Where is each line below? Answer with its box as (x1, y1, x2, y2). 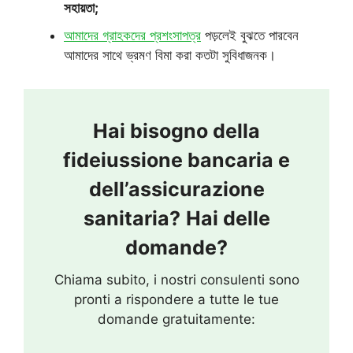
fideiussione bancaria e (63, 147, 290, 172)
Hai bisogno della (93, 118, 260, 143)
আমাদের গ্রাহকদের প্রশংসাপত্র (64, 27, 201, 43)
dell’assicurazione (88, 176, 265, 201)
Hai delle (185, 206, 270, 230)
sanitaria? (83, 206, 180, 230)
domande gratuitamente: (98, 310, 255, 327)
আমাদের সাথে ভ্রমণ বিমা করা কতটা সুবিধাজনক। (64, 46, 276, 63)
